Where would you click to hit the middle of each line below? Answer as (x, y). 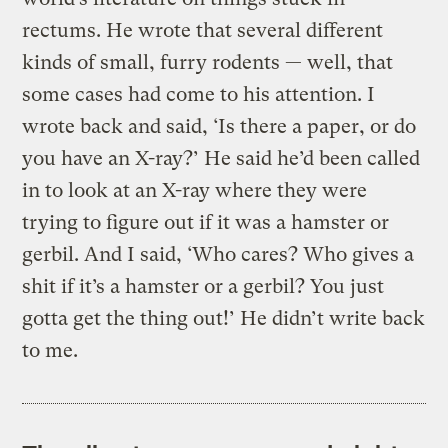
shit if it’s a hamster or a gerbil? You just (203, 286)
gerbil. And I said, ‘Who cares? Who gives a (218, 254)
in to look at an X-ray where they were (195, 190)
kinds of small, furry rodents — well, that (208, 62)
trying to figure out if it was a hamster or (206, 222)
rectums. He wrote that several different (203, 30)
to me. (50, 350)
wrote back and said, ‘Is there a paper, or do (219, 126)
